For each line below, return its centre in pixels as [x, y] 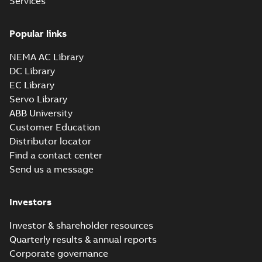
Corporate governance [59, 253]
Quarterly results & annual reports [83, 239]
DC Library [32, 71]
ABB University [41, 113]
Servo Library [38, 99]
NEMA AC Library [46, 57]
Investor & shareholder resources [81, 225]
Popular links [38, 33]
